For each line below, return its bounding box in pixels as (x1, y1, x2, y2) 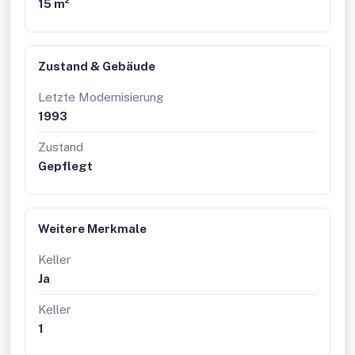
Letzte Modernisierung (38, 90, 163, 104)
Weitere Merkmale (38, 222, 147, 235)
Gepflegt (38, 159, 93, 173)
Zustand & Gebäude (38, 59, 155, 73)
